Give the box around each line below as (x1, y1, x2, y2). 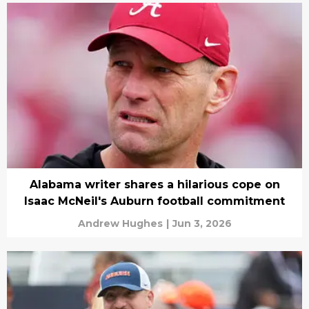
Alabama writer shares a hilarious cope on (29, 178, 280, 192)
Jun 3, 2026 (172, 217, 232, 230)
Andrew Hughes (77, 217, 163, 230)
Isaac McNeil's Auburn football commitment (24, 195, 285, 208)
